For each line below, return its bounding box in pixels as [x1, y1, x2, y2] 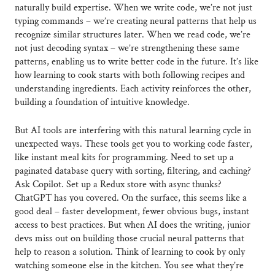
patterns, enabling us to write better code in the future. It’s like [15, 55, 258, 69]
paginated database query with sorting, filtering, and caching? [15, 165, 251, 178]
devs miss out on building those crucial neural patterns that [15, 232, 244, 246]
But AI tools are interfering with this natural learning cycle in [15, 124, 251, 137]
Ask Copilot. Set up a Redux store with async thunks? [15, 178, 222, 192]
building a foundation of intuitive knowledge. [15, 96, 190, 109]
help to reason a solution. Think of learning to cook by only [15, 246, 245, 259]
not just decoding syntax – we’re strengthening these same [15, 42, 239, 55]
